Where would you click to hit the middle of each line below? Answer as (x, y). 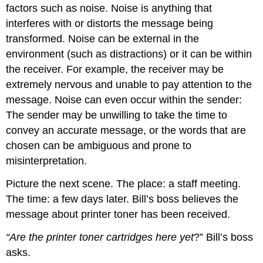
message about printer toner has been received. (118, 215)
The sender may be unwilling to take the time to (117, 115)
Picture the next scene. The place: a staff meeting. (124, 184)
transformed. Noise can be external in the (103, 39)
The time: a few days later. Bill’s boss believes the (122, 199)
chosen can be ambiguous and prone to (99, 146)
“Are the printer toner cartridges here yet (100, 237)
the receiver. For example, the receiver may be (115, 70)
